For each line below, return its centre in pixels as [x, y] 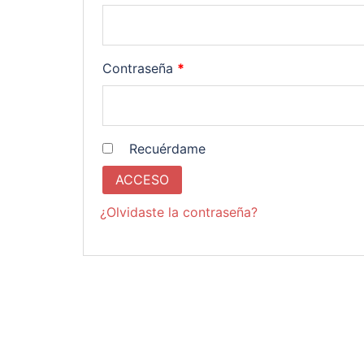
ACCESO [142, 180]
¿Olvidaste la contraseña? [179, 212]
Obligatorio [218, 67]
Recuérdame [167, 148]
